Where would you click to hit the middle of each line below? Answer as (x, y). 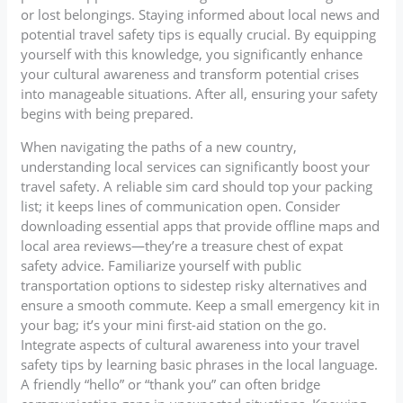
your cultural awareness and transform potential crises (190, 73)
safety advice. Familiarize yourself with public (161, 265)
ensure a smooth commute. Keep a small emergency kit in (201, 304)
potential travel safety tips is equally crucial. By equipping (199, 34)
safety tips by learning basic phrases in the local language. (200, 364)
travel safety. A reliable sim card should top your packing (197, 186)
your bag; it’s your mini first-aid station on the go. (174, 324)
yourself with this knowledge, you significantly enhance (192, 54)
